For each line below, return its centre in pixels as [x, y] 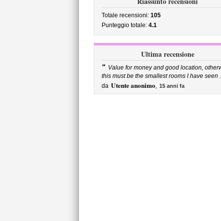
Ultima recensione [167, 54]
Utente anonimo [133, 85]
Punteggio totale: [125, 25]
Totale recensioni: [126, 15]
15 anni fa [172, 86]
